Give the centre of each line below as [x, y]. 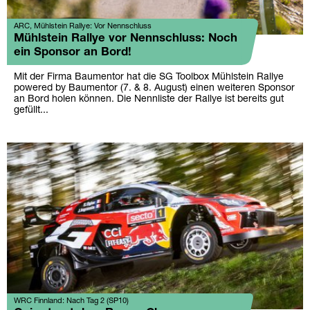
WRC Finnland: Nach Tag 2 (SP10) [71, 301]
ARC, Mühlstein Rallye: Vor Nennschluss [83, 26]
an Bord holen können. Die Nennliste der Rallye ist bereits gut [149, 99]
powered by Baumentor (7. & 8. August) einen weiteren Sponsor [154, 88]
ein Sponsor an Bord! [73, 52]
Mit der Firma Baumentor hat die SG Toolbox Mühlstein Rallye [149, 77]
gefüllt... [31, 110]
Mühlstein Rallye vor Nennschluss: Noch [126, 38]
